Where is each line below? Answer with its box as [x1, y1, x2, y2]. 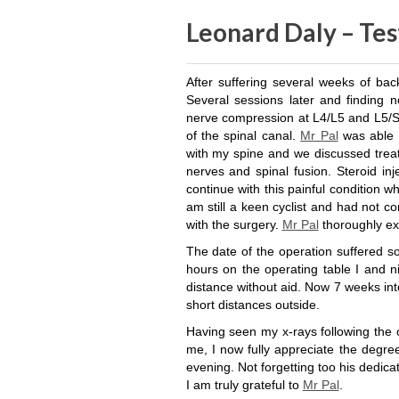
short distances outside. [185, 297, 320, 312]
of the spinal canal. [185, 128, 301, 142]
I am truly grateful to [185, 378, 303, 392]
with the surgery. [185, 217, 282, 232]
